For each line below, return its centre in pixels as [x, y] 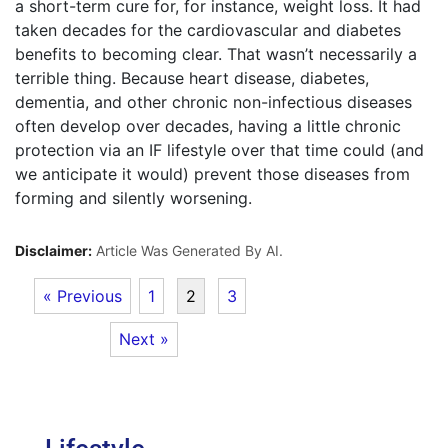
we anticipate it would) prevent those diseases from [212, 174]
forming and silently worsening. [133, 198]
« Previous [83, 295]
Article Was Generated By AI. [187, 250]
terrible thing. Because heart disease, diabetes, [192, 78]
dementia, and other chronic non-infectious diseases [213, 102]
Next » [144, 339]
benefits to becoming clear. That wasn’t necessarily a [216, 54]
